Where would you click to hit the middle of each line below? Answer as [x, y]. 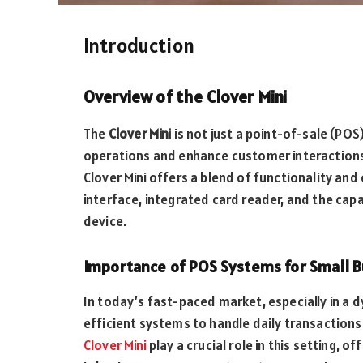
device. [105, 221]
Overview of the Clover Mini [186, 96]
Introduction [139, 45]
